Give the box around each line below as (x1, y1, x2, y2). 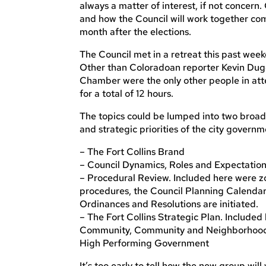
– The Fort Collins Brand (80, 145, 185, 159)
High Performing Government (80, 237, 210, 250)
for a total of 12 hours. (80, 87, 174, 100)
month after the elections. (80, 26, 192, 39)
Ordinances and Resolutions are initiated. (80, 198, 259, 211)
